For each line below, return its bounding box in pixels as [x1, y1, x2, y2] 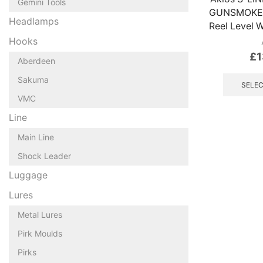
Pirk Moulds [18, 228, 62, 238]
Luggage [9, 169, 48, 181]
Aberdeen [18, 55, 55, 66]
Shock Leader [18, 150, 71, 161]
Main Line [18, 131, 54, 142]
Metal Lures [18, 209, 62, 220]
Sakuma [18, 74, 49, 85]
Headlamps [9, 15, 59, 27]
